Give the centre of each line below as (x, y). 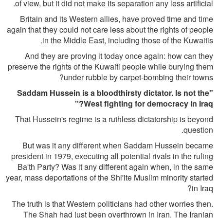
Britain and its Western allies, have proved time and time (117, 19)
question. (198, 130)
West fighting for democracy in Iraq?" (148, 103)
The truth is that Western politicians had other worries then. (112, 204)
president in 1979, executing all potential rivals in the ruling (112, 156)
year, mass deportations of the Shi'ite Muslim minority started (109, 177)
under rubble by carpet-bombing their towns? (138, 77)
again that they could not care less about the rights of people (110, 29)
